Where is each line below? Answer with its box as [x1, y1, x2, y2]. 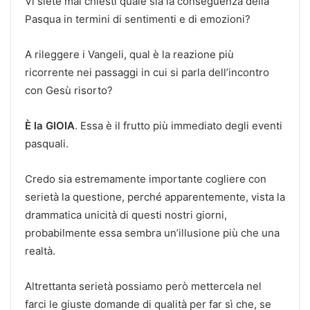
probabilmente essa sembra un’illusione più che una [25, 226, 280, 239]
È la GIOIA [25, 118, 75, 132]
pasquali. [25, 136, 69, 150]
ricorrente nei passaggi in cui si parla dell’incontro [25, 65, 269, 79]
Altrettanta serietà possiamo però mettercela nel [25, 279, 262, 293]
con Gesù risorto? [25, 83, 113, 97]
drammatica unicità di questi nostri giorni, [25, 208, 227, 221]
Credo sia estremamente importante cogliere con [25, 172, 266, 185]
